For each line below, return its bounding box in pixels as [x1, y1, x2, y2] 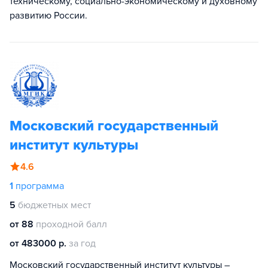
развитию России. [10, 10, 87, 22]
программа [16, 180, 64, 192]
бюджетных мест [18, 199, 91, 211]
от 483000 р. [10, 237, 66, 249]
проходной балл [36, 218, 107, 230]
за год [69, 237, 96, 249]
